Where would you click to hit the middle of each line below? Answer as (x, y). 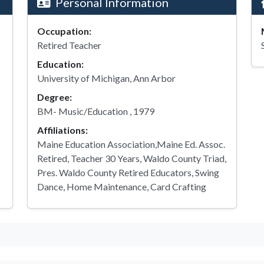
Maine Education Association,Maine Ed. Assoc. (131, 144)
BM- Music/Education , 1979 (96, 111)
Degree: (55, 97)
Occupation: (64, 31)
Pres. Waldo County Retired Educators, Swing (128, 172)
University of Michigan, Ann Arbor (106, 78)
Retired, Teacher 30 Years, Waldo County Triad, (132, 158)
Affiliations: (62, 130)
